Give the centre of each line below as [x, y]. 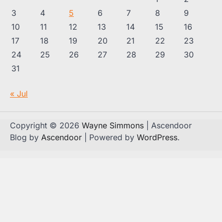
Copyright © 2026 [46, 126]
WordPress [157, 138]
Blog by [26, 138]
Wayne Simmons [113, 126]
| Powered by [109, 138]
